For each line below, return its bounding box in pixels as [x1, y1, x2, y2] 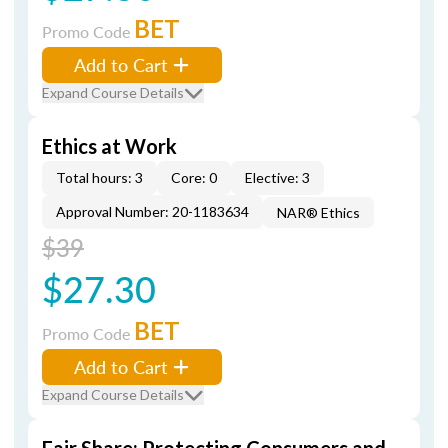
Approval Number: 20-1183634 [56, 203, 249, 220]
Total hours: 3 [56, 169, 143, 186]
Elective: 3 [245, 169, 310, 186]
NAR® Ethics [277, 204, 360, 221]
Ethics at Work [42, 134, 177, 158]
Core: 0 [171, 169, 217, 186]
